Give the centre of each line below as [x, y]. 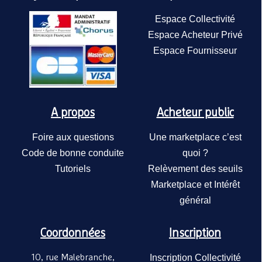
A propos [73, 113]
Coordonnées [73, 233]
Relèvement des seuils [195, 169]
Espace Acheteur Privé [195, 35]
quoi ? [195, 153]
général [195, 200]
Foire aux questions [73, 137]
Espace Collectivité [195, 19]
